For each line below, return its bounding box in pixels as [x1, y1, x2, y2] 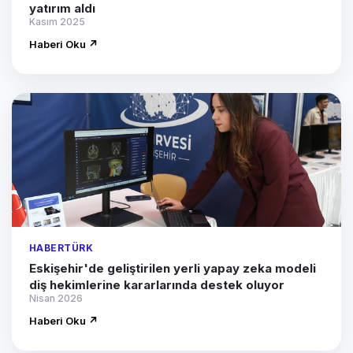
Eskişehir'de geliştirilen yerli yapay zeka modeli [29, 261, 316, 277]
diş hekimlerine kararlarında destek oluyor [29, 277, 284, 293]
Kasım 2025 [29, 16, 85, 28]
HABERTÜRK [29, 242, 94, 255]
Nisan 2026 [29, 292, 83, 305]
